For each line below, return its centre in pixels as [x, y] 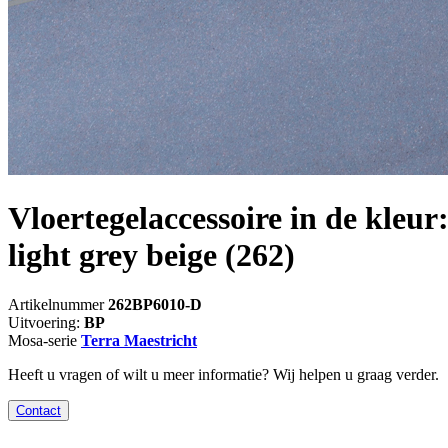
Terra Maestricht [139, 340]
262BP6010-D [155, 304]
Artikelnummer [58, 304]
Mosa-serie [44, 340]
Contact [38, 410]
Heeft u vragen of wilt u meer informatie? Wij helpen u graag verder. [223, 374]
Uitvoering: [46, 322]
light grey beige [112, 255]
